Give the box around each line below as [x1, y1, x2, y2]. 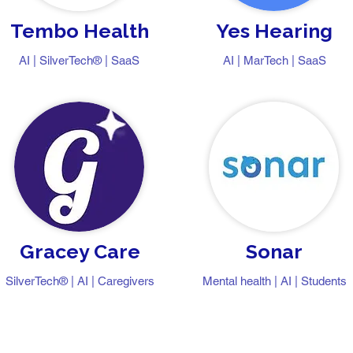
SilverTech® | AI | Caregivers [5, 274, 154, 288]
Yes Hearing [216, 19, 333, 43]
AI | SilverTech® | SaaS [18, 54, 139, 67]
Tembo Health [10, 19, 149, 43]
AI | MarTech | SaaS [222, 54, 326, 67]
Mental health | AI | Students [202, 274, 347, 288]
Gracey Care [19, 240, 140, 263]
